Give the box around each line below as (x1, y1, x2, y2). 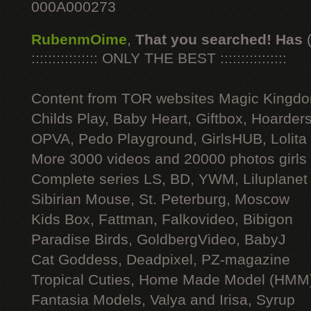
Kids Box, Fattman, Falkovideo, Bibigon (31, 211, 293, 228)
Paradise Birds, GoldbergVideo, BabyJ (31, 231, 286, 248)
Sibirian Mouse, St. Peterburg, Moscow (31, 191, 289, 208)
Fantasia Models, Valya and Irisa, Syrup (31, 292, 295, 308)
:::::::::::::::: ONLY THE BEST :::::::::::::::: (31, 50, 287, 67)
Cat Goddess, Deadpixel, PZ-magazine (31, 251, 290, 268)
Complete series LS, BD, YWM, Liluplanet (31, 171, 308, 187)
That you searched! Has (135, 31, 303, 48)
